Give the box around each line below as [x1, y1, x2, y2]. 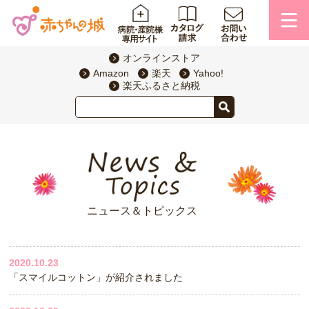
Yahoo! [193, 68, 224, 79]
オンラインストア [123, 52, 200, 64]
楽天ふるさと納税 [123, 80, 200, 92]
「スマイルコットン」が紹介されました [9, 272, 183, 283]
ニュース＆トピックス [87, 205, 198, 217]
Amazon [93, 68, 130, 79]
